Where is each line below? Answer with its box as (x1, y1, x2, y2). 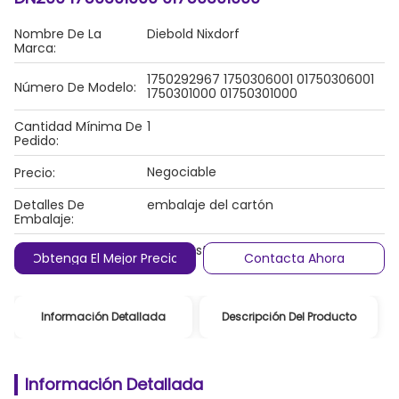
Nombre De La (14, 25, 102, 43)
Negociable (147, 163, 216, 181)
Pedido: (14, 132, 59, 150)
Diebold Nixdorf (147, 25, 240, 43)
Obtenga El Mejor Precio (30, 249, 179, 267)
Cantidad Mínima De (14, 118, 142, 135)
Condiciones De (14, 241, 112, 259)
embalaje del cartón (147, 196, 273, 214)
